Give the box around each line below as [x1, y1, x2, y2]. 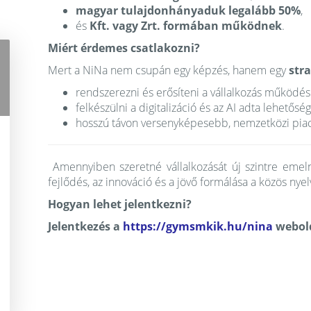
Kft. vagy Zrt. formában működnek [90, 18, 282, 33]
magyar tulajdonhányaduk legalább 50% [76, 3, 301, 18]
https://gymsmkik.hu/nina [123, 219, 273, 234]
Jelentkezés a [48, 219, 123, 234]
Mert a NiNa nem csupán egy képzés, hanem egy [48, 62, 289, 78]
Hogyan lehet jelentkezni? [48, 196, 192, 212]
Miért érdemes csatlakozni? [48, 40, 200, 56]
